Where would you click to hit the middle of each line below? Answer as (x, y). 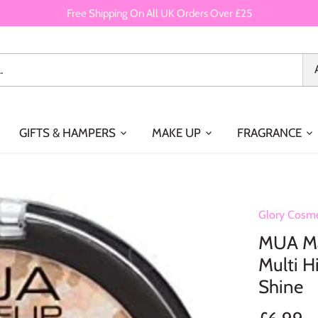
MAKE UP (176, 133)
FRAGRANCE (269, 133)
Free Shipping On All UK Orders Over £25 (159, 13)
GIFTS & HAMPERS (67, 133)
